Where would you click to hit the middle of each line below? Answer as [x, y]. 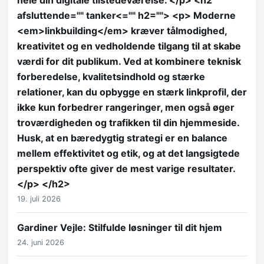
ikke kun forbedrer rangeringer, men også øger [126, 107]
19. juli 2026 [39, 199]
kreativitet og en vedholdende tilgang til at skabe [129, 46]
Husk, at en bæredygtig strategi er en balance [122, 138]
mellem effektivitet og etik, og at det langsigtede [128, 153]
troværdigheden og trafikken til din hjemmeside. [128, 122]
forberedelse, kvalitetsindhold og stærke [111, 76]
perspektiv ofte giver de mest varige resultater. [126, 168]
